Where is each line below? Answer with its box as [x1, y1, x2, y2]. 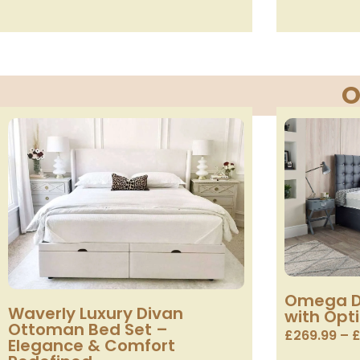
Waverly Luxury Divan [8, 301, 183, 325]
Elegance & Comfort [8, 333, 175, 357]
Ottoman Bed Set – [8, 317, 168, 341]
